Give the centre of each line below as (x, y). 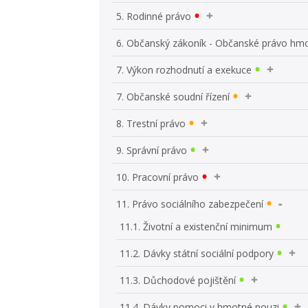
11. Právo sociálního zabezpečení (190, 203)
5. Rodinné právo (154, 16)
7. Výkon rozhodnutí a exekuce (184, 69)
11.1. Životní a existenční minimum (196, 226)
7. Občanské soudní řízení (173, 96)
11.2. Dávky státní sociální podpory (197, 253)
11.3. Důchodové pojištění (178, 280)
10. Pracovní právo (158, 177)
